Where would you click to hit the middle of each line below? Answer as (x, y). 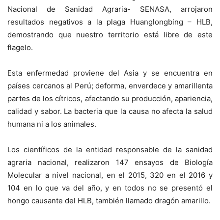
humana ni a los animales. (52, 124)
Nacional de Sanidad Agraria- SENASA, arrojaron (110, 9)
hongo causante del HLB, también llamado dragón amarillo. (109, 201)
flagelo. (20, 48)
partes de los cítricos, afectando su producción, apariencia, (110, 99)
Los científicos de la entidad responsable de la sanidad (110, 150)
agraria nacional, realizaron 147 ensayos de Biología (110, 163)
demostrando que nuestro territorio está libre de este (110, 35)
